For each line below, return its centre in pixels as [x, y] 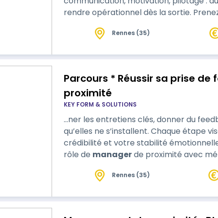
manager [112, 154]
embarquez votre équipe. [112, 24]
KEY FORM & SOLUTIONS [100, 104]
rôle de [78, 154]
